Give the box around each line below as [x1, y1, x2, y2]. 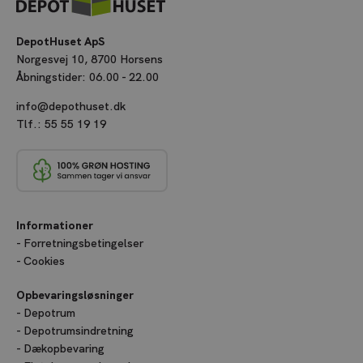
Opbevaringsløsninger [16, 288, 134, 303]
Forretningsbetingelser [23, 236, 143, 251]
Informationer [16, 218, 93, 233]
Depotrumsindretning [23, 323, 134, 339]
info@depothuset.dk [16, 99, 126, 114]
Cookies [23, 254, 65, 269]
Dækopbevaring [23, 341, 105, 357]
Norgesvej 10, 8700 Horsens [16, 52, 163, 67]
